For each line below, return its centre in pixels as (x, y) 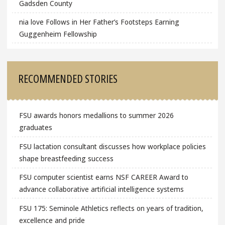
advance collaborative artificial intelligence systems (101, 189)
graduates (35, 128)
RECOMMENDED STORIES (68, 78)
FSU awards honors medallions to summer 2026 (96, 116)
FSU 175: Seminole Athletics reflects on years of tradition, (111, 208)
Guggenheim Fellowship (58, 34)
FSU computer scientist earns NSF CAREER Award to (103, 177)
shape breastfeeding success (66, 158)
